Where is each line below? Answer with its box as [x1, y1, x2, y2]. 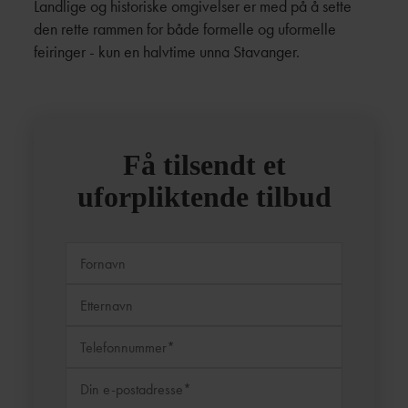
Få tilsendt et [122, 148, 286, 181]
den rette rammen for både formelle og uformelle [34, 18, 337, 39]
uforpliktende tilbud [76, 180, 331, 213]
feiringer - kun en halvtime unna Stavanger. [34, 41, 301, 62]
